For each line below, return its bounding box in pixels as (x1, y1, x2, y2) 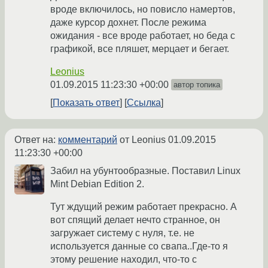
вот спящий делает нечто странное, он (50, 215, 220, 226)
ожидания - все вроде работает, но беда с (50, 31, 235, 41)
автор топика (173, 80, 220, 90)
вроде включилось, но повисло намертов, (50, 4, 235, 15)
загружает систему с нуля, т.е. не (50, 228, 194, 239)
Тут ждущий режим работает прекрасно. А (50, 202, 237, 212)
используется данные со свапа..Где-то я (50, 241, 228, 252)
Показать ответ (53, 98, 120, 108)
